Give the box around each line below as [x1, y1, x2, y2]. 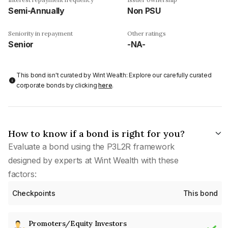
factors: [8, 168, 37, 179]
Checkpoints [12, 188, 55, 197]
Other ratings [127, 29, 166, 37]
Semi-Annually [8, 5, 65, 16]
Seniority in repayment [8, 29, 73, 37]
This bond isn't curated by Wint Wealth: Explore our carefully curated [16, 71, 212, 79]
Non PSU [127, 5, 161, 16]
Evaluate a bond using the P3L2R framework [8, 141, 175, 152]
